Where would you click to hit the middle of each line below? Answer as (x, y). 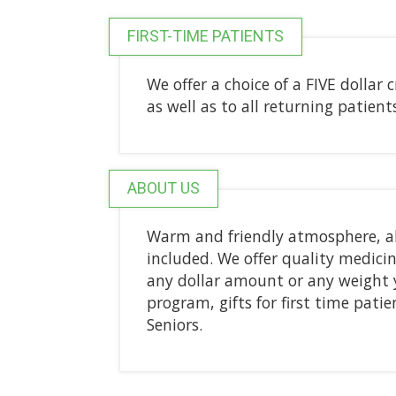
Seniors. (174, 324)
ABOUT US (163, 187)
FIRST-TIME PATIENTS (205, 35)
